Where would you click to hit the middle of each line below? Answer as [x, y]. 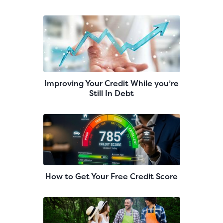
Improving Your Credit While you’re [111, 83]
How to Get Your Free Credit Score [111, 176]
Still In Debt [111, 93]
